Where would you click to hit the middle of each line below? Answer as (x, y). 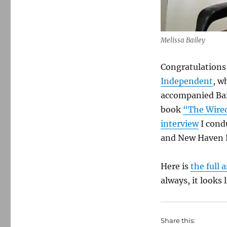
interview (179, 123)
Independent (186, 81)
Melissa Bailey (183, 40)
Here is (175, 166)
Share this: (178, 220)
